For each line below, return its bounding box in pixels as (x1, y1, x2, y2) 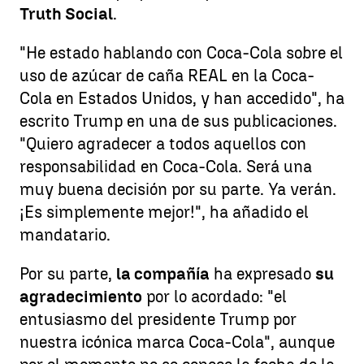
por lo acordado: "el (142, 287, 287, 306)
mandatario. (19, 225, 110, 245)
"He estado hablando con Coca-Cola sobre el (19, 43, 343, 63)
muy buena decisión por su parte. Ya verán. (19, 180, 336, 199)
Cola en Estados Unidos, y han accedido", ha (19, 89, 344, 108)
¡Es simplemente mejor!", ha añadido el (19, 202, 309, 222)
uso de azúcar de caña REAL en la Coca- (19, 66, 314, 85)
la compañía (116, 264, 210, 284)
